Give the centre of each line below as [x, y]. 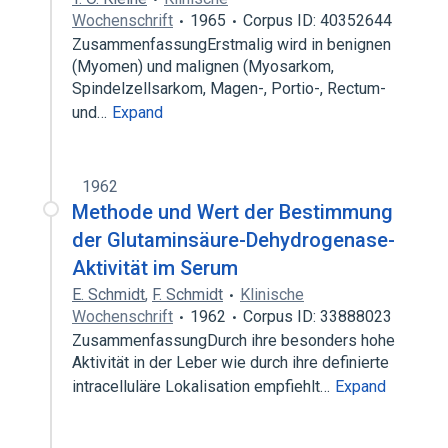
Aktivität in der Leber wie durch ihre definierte [230, 362]
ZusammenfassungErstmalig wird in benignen [231, 44]
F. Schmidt [187, 294]
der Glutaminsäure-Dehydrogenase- [233, 240]
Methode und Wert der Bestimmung [232, 212]
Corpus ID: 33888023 [317, 316]
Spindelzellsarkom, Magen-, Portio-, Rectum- [229, 88]
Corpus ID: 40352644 [317, 20]
